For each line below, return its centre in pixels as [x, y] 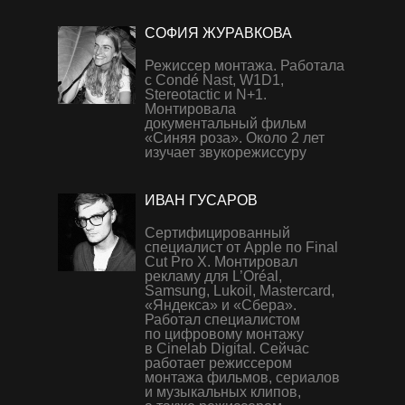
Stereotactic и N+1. [206, 94]
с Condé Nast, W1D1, [214, 80]
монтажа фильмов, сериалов [242, 377]
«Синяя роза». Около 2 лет [235, 138]
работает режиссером [218, 363]
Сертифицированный [217, 233]
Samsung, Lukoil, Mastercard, [240, 291]
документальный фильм [226, 123]
